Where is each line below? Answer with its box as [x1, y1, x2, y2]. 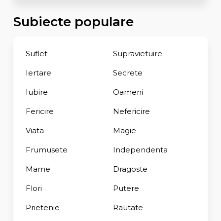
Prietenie [25, 202, 60, 212]
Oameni [112, 87, 143, 97]
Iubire [25, 87, 48, 97]
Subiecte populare [13, 13, 134, 30]
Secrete [112, 68, 143, 77]
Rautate [112, 202, 143, 212]
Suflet [25, 48, 47, 58]
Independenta [112, 145, 168, 154]
